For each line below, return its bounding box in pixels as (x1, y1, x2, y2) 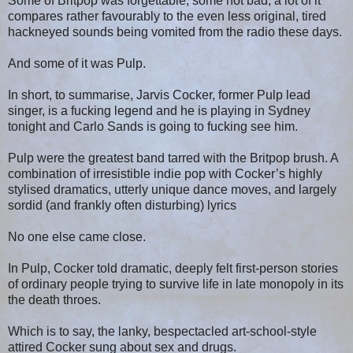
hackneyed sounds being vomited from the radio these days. (8, 24, 342, 39)
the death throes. (8, 292, 101, 307)
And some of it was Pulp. (8, 56, 146, 70)
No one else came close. (8, 229, 146, 243)
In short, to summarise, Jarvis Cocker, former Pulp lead (8, 87, 310, 102)
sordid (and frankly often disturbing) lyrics (8, 198, 236, 212)
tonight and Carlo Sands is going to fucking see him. (8, 119, 298, 133)
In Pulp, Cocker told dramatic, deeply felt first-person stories (8, 261, 338, 275)
